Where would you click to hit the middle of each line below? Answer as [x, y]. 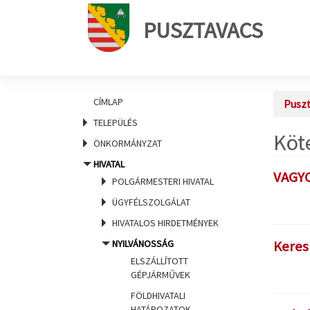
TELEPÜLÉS [116, 122]
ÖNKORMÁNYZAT [128, 143]
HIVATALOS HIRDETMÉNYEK [165, 223]
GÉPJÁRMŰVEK [161, 275]
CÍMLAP [108, 102]
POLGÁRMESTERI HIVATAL [163, 181]
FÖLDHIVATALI [158, 295]
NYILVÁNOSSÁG [143, 244]
